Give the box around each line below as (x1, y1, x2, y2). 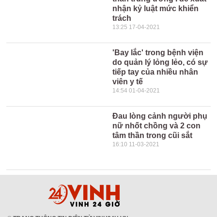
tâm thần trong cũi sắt (112, 131, 193, 139)
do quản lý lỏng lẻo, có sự (112, 58, 208, 66)
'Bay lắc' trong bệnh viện (112, 48, 204, 57)
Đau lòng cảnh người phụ (112, 112, 208, 120)
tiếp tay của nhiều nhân (112, 68, 199, 76)
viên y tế (112, 77, 143, 86)
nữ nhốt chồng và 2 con (112, 122, 201, 130)
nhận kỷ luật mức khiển (112, 4, 199, 13)
